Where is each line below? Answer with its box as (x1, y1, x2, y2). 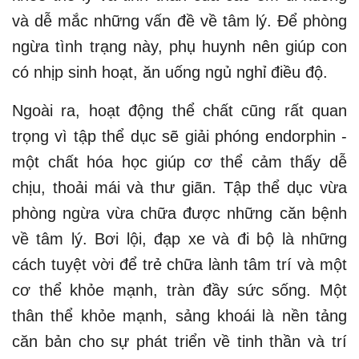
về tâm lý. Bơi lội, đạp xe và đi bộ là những (12, 229, 347, 248)
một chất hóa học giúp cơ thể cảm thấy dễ (12, 152, 347, 171)
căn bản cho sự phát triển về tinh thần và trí (12, 332, 347, 350)
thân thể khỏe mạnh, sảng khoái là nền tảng (12, 306, 347, 325)
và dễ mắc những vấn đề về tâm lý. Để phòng (12, 11, 347, 30)
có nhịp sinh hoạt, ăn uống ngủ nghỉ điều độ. (12, 63, 328, 81)
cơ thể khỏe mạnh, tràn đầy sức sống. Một (12, 280, 347, 299)
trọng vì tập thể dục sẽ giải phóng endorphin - (12, 127, 347, 145)
